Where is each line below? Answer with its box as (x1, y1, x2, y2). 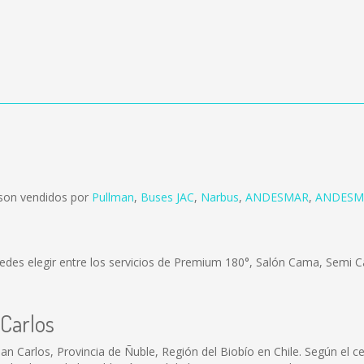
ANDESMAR (245, 189, 309, 205)
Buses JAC (141, 189, 194, 205)
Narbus (201, 189, 239, 205)
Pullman (92, 189, 134, 205)
